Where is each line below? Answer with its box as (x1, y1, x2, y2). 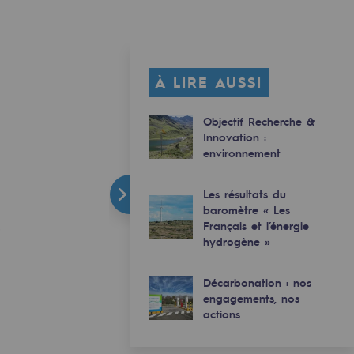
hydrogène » (203, 233, 270, 248)
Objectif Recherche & (203, 113, 314, 128)
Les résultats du (203, 186, 286, 201)
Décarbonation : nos (203, 274, 311, 289)
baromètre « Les (203, 201, 290, 217)
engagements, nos (203, 290, 299, 305)
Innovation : (203, 129, 266, 144)
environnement (203, 145, 281, 160)
